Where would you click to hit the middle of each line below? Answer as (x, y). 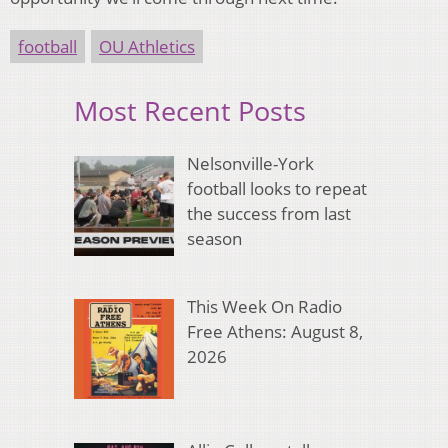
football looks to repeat (276, 188)
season (214, 238)
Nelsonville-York (250, 163)
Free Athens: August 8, (274, 332)
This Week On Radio (264, 307)
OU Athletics (147, 47)
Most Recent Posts (190, 111)
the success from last (268, 213)
